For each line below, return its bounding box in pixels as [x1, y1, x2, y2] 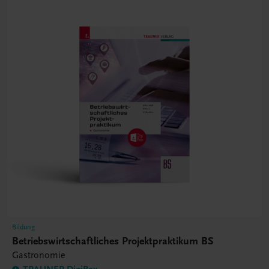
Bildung [12, 223, 35, 232]
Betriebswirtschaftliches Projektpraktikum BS [12, 235, 214, 248]
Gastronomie [12, 250, 65, 261]
